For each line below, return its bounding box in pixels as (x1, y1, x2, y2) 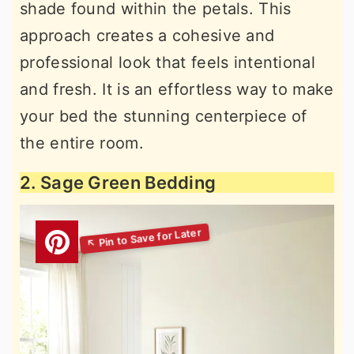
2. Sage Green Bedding (20, 171, 217, 193)
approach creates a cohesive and (20, 25, 275, 45)
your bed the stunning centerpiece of (20, 106, 307, 126)
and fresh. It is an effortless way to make (20, 79, 334, 99)
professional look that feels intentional (20, 52, 315, 72)
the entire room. (20, 133, 144, 153)
